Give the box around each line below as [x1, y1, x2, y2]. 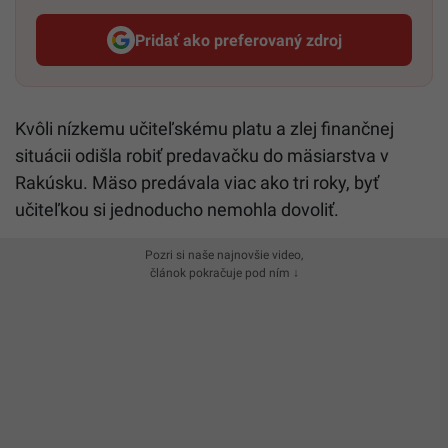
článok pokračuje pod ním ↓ [149, 266, 299, 281]
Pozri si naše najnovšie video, [145, 248, 303, 263]
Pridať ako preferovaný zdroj [134, 30, 342, 50]
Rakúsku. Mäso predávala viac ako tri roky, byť [15, 172, 379, 194]
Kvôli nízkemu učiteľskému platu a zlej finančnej [15, 118, 394, 140]
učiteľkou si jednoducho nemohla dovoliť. [15, 199, 339, 221]
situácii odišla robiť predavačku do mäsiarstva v [15, 145, 389, 167]
